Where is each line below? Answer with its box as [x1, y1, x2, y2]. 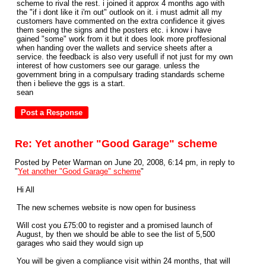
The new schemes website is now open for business [17, 203, 196, 212]
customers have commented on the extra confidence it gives [17, 17, 225, 26]
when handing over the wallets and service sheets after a [17, 43, 212, 52]
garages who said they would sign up [17, 239, 143, 248]
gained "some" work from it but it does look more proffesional [17, 34, 226, 43]
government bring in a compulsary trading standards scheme [17, 70, 224, 79]
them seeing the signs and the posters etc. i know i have [17, 26, 211, 34]
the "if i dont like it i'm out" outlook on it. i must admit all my [17, 8, 222, 17]
